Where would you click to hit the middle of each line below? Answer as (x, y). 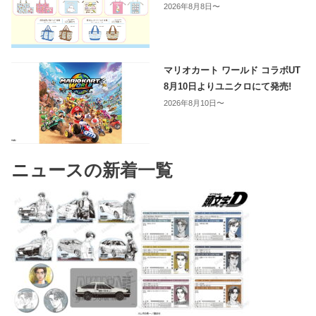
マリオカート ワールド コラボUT (232, 70)
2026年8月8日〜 (192, 7)
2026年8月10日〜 (194, 103)
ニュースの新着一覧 (92, 170)
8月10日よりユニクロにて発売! (228, 86)
